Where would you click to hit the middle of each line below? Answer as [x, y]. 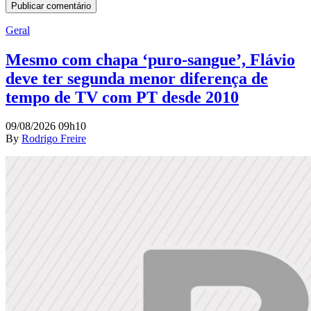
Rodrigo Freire [54, 139]
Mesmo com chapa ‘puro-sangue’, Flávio [150, 59]
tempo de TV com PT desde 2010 [122, 97]
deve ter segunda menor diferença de [137, 78]
